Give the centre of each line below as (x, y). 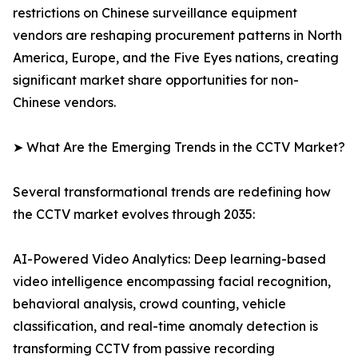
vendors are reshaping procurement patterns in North (177, 36)
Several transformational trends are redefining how (172, 192)
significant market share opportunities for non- (156, 80)
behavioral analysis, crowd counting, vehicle (149, 304)
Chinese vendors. (64, 103)
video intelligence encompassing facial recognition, (172, 282)
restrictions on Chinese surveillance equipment (155, 13)
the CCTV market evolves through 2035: (134, 215)
